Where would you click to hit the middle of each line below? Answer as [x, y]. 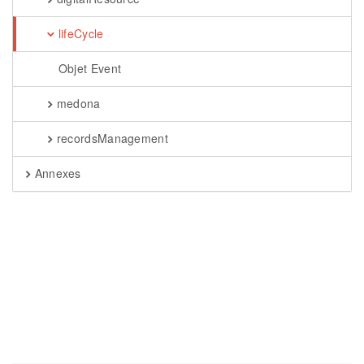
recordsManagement [110, 138]
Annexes [56, 173]
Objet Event [88, 68]
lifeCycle [79, 33]
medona [77, 103]
